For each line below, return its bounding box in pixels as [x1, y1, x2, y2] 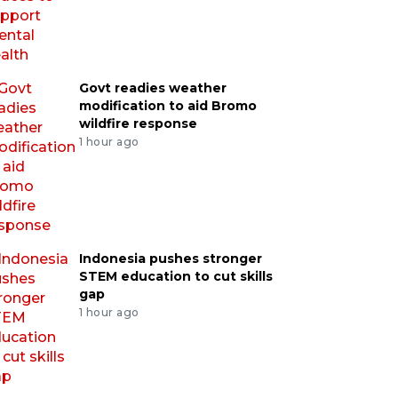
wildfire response [78, 115, 197, 131]
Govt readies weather [78, 80, 227, 96]
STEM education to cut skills [78, 268, 273, 284]
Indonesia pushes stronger [78, 251, 262, 267]
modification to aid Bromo [78, 98, 257, 114]
